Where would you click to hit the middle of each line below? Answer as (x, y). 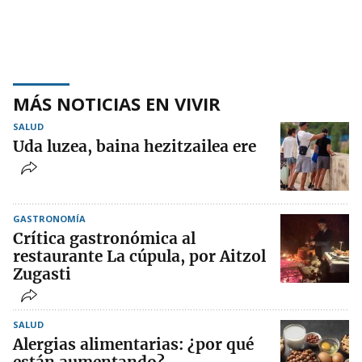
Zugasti (42, 274)
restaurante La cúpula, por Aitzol (139, 257)
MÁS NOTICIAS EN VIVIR (117, 104)
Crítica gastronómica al (104, 239)
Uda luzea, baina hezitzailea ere (135, 147)
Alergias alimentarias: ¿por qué (133, 345)
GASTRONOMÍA (49, 219)
